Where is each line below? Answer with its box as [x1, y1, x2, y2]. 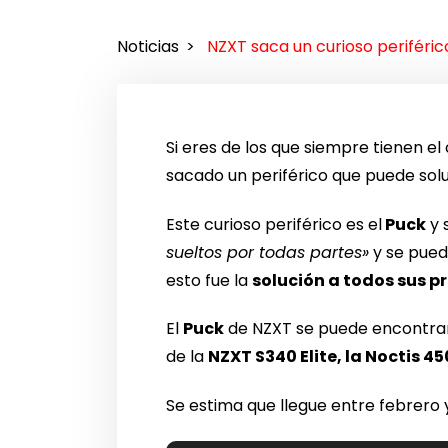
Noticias [117, 35, 179, 59]
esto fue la [166, 268, 253, 292]
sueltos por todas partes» [166, 240, 370, 264]
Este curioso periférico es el [166, 212, 383, 236]
